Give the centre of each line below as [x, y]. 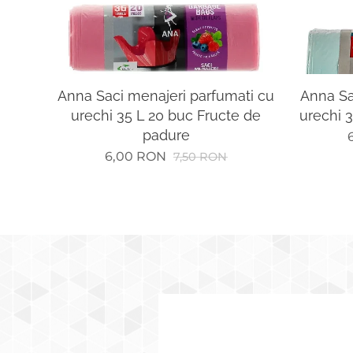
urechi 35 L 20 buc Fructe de [166, 115]
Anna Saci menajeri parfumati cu [166, 96]
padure [166, 135]
